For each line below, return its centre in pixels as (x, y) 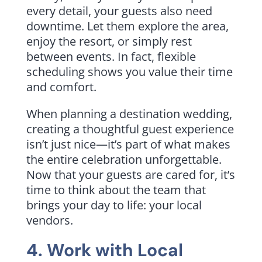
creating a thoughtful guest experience (130, 129)
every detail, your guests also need (119, 11)
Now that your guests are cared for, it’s (130, 174)
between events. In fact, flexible (111, 56)
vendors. (49, 220)
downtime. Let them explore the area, (127, 26)
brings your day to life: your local (114, 205)
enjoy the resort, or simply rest (109, 41)
